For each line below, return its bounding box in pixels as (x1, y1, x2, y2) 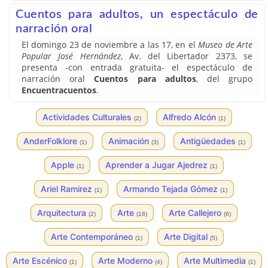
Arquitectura (37, 208, 89, 218)
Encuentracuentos (22, 84, 96, 96)
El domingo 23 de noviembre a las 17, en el (22, 39, 199, 50)
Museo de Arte (198, 39, 253, 50)
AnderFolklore (23, 136, 80, 146)
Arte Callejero (169, 208, 224, 218)
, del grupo (196, 73, 253, 84)
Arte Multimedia (184, 255, 248, 266)
